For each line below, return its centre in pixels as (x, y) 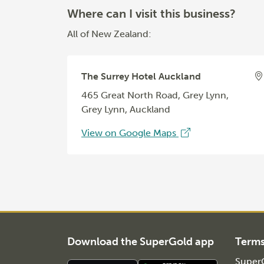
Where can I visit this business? (151, 13)
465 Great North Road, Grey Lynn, (155, 95)
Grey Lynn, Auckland (126, 109)
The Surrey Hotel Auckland (141, 76)
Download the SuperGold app (141, 242)
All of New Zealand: (109, 34)
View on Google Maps (130, 133)
